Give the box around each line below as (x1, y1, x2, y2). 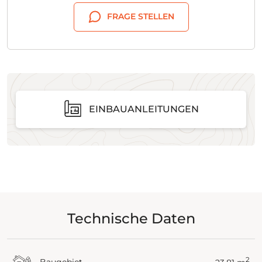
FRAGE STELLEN (106, 11, 174, 22)
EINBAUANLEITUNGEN (89, 103, 199, 115)
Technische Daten (67, 209, 195, 227)
